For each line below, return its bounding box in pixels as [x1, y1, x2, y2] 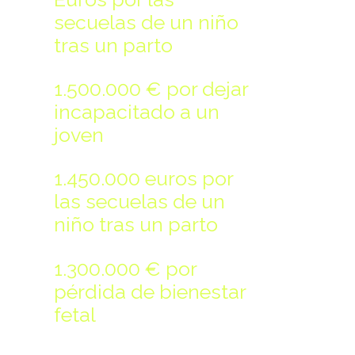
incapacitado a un [54, 100, 219, 124]
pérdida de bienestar [54, 279, 246, 303]
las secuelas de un [54, 189, 225, 214]
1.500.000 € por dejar [54, 77, 248, 101]
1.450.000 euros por [54, 166, 233, 191]
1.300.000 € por [54, 256, 197, 281]
